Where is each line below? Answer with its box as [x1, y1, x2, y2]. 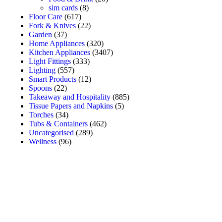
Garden [29, 30, 52, 39]
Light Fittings [29, 56, 71, 65]
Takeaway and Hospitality [29, 92, 111, 101]
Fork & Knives [29, 21, 76, 30]
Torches [29, 110, 54, 119]
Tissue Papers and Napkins [29, 101, 113, 110]
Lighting [29, 65, 55, 74]
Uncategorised [29, 128, 74, 137]
